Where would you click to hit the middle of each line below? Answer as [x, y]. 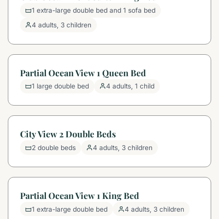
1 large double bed [61, 86]
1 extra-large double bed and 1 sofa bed [94, 11]
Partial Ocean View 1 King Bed [80, 195]
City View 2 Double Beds [68, 134]
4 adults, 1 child [131, 86]
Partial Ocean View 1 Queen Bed [83, 72]
